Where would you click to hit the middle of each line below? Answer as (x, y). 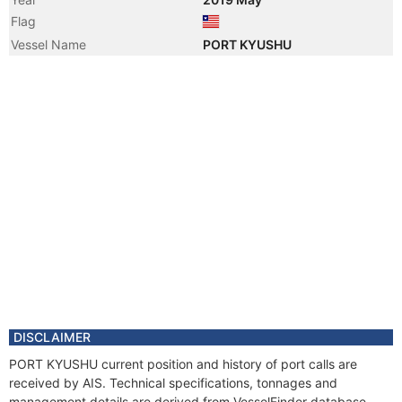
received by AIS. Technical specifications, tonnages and (173, 383)
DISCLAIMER (52, 337)
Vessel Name (48, 44)
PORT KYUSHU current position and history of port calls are (183, 364)
